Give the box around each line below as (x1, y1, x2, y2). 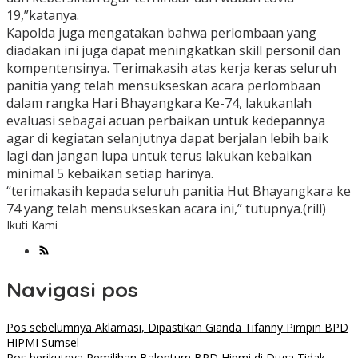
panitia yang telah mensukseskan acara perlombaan (6, 77, 320, 95)
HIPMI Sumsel (6, 335, 79, 351)
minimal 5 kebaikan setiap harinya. (6, 165, 213, 183)
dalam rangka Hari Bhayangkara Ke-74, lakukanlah (6, 94, 312, 113)
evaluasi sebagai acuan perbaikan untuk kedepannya (6, 112, 325, 130)
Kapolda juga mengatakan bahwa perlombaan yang (6, 24, 316, 42)
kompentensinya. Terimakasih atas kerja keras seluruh (6, 59, 336, 78)
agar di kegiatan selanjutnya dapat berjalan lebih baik (6, 129, 328, 148)
